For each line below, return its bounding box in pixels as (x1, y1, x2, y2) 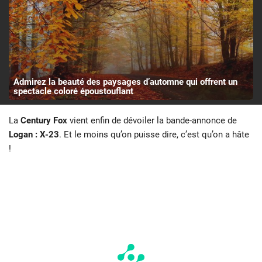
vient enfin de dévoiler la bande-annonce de (67, 115, 237, 126)
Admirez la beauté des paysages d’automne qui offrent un (13, 76, 237, 87)
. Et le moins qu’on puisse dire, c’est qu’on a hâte (59, 129, 249, 140)
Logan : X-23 (9, 129, 59, 140)
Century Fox (20, 115, 67, 126)
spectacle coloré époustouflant (13, 85, 133, 96)
